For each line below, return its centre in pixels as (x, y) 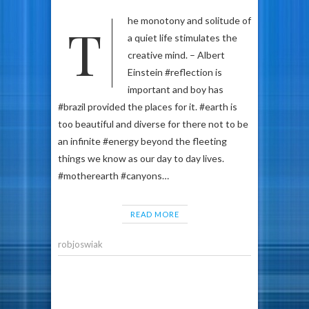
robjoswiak (80, 244)
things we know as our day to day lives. (141, 158)
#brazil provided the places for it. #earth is (148, 107)
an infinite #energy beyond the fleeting (142, 141)
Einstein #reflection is (175, 72)
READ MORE (154, 214)
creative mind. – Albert (176, 55)
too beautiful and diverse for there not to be (153, 124)
